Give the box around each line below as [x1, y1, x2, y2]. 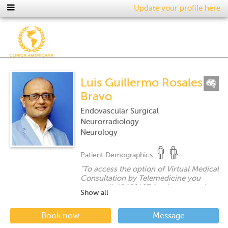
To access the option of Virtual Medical [82, 165, 219, 173]
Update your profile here [134, 4, 220, 12]
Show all [80, 189, 108, 196]
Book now [41, 211, 80, 220]
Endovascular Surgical [80, 107, 159, 115]
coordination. [80, 192, 128, 201]
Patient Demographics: [80, 151, 155, 159]
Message [152, 211, 185, 220]
